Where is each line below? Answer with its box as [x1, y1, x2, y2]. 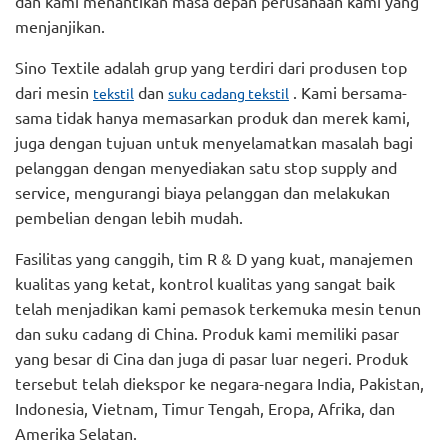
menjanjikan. [15, 16, 105, 37]
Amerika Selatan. [15, 423, 137, 444]
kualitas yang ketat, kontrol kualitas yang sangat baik [15, 273, 395, 294]
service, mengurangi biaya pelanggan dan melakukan [15, 182, 390, 203]
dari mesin [15, 82, 93, 103]
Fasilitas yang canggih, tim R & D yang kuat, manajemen [15, 248, 413, 269]
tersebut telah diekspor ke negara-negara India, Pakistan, [15, 373, 424, 394]
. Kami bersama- [289, 82, 407, 103]
